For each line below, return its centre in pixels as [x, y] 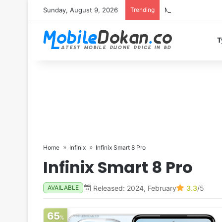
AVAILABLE [63, 188]
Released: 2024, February [135, 188]
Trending [142, 10]
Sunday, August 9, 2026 [81, 10]
